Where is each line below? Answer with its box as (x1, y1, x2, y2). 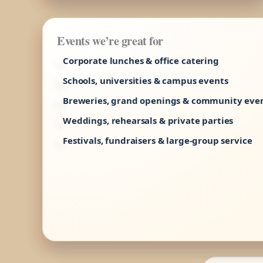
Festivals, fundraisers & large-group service (63, 134, 252, 146)
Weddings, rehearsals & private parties (63, 114, 234, 126)
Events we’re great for (57, 31, 164, 49)
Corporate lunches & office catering (63, 54, 219, 66)
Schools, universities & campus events (63, 74, 228, 86)
